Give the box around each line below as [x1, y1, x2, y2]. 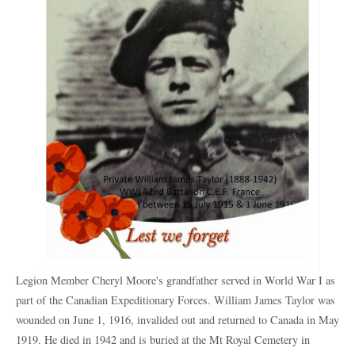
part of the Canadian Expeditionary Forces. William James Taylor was [16, 292, 335, 308]
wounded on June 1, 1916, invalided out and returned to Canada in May [16, 312, 339, 328]
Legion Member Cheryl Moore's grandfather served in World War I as [16, 273, 335, 288]
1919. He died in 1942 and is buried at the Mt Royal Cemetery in [16, 332, 310, 348]
